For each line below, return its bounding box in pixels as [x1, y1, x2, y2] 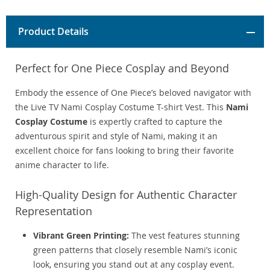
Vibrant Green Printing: [33, 230, 129, 242]
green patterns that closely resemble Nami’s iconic [33, 244, 237, 256]
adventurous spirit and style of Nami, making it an [15, 130, 218, 142]
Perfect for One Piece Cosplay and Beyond [15, 61, 229, 76]
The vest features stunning [129, 230, 240, 242]
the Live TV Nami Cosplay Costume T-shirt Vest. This [15, 101, 226, 113]
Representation [15, 204, 92, 219]
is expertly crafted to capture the [87, 116, 222, 128]
